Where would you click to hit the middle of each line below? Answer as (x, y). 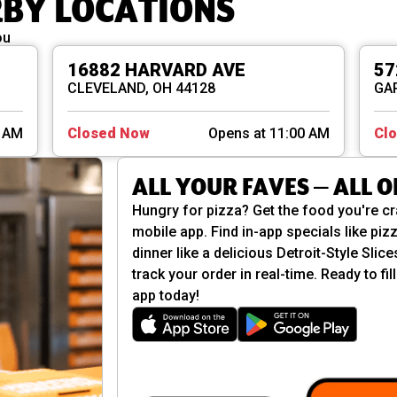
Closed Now (109, 134)
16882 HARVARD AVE (157, 70)
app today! (165, 296)
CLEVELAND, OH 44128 (142, 89)
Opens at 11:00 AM (269, 134)
